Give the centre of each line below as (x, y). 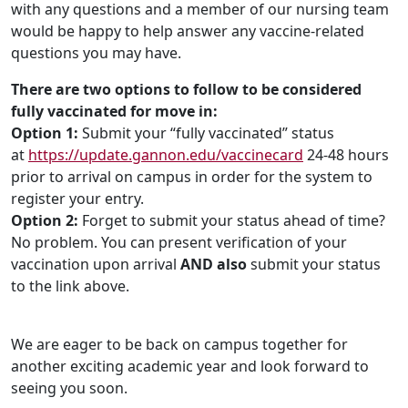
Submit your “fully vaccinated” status (206, 133)
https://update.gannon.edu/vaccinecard (166, 155)
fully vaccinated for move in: (114, 112)
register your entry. (77, 199)
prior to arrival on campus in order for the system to (192, 177)
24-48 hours (346, 155)
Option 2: (45, 221)
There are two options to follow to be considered (186, 90)
